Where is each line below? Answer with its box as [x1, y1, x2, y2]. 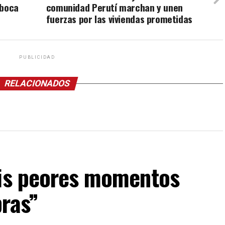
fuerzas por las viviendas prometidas [46, 12, 192, 27]
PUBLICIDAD [19, 55, 55, 60]
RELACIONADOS [3, 78, 71, 89]
